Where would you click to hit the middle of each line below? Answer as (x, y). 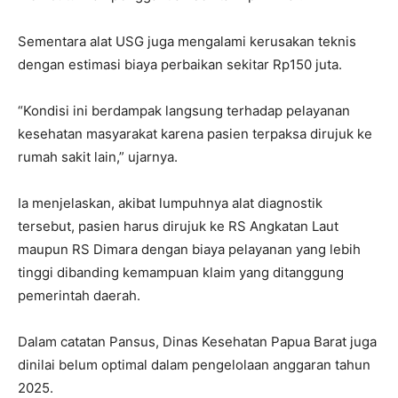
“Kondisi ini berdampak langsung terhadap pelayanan (184, 111)
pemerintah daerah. (79, 295)
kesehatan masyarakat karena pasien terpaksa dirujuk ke (195, 134)
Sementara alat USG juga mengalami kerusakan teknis (187, 41)
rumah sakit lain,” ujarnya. (98, 157)
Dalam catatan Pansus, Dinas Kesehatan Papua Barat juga (197, 342)
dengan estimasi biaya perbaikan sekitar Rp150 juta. (180, 64)
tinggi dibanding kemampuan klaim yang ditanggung (181, 272)
